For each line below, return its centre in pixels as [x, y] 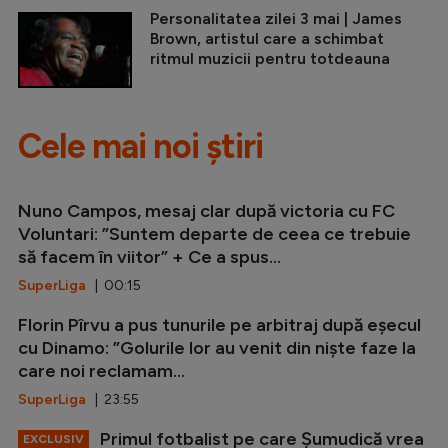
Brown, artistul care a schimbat [267, 39]
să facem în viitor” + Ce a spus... [149, 257]
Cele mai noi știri [140, 147]
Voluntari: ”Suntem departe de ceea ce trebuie [214, 234]
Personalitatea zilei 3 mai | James [276, 19]
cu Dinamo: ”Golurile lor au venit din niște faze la [217, 348]
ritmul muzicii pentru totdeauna [270, 59]
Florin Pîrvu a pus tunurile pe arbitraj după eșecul [219, 325]
